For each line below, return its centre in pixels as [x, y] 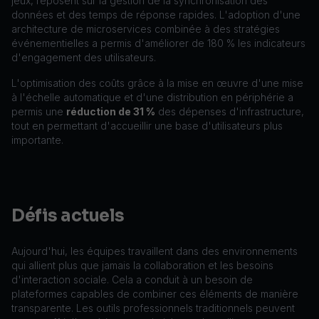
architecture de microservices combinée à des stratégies [146, 29]
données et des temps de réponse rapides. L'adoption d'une [156, 15]
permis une [39, 111]
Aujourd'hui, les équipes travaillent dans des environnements [155, 251]
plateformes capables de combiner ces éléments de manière [155, 294]
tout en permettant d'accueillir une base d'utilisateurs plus [147, 126]
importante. [37, 140]
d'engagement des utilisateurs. [84, 57]
